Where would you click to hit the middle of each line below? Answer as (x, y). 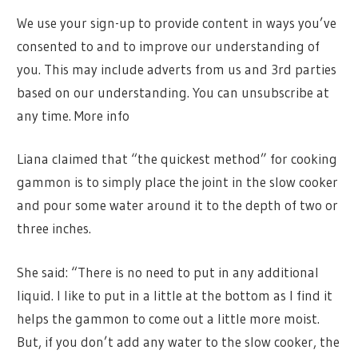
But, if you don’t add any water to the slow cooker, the (179, 341)
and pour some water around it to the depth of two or (178, 205)
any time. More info (74, 115)
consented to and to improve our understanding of (169, 46)
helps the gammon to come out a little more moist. (169, 318)
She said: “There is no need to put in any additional (168, 272)
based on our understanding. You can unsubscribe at (173, 92)
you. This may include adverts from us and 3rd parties (177, 69)
